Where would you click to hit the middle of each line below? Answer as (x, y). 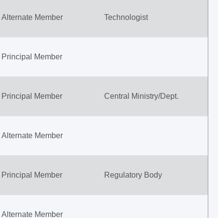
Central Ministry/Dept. (141, 96)
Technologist (126, 17)
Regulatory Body (133, 175)
